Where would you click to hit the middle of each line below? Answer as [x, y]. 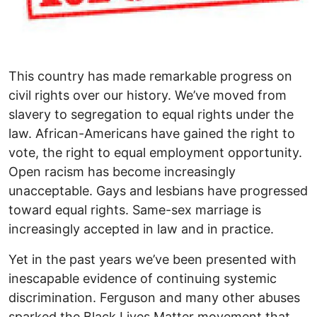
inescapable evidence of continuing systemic [143, 279]
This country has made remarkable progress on [150, 76]
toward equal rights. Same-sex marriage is [135, 210]
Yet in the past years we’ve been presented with [152, 260]
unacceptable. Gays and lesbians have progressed [158, 191]
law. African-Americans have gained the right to [152, 134]
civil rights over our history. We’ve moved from [148, 96]
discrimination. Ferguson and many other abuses [154, 298]
